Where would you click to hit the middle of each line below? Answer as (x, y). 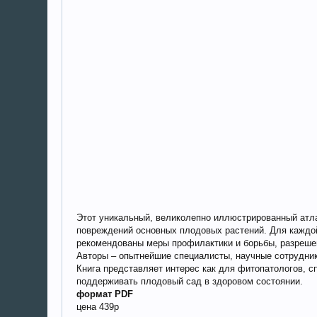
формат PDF (105, 294)
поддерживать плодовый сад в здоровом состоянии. (190, 281)
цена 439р (98, 307)
